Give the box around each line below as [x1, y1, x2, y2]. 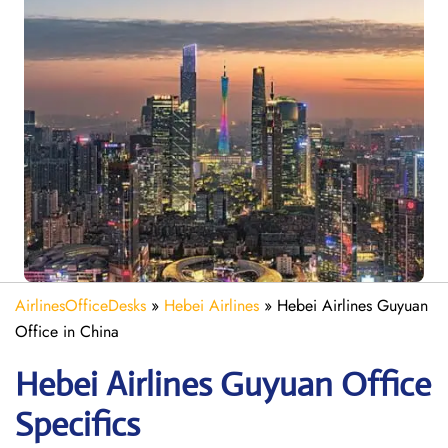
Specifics [15, 404, 140, 445]
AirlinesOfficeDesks [15, 294, 146, 317]
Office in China [15, 320, 119, 343]
